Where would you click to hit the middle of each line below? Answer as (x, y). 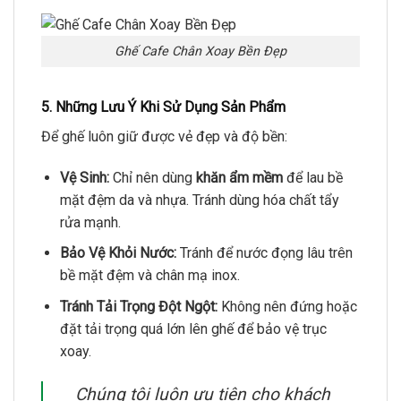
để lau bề (312, 177)
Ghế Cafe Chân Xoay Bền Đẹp (200, 52)
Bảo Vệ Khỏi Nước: (118, 253)
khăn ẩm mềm (239, 177)
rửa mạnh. (90, 222)
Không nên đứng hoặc (287, 306)
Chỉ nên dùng (152, 177)
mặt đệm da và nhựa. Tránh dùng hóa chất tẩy (199, 200)
